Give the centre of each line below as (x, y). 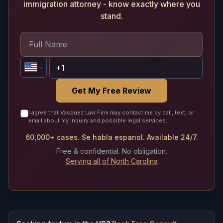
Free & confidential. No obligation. (111, 151)
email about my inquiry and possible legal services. (98, 120)
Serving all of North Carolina (111, 161)
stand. (111, 16)
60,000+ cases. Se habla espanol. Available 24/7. (111, 137)
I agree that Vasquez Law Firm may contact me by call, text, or (111, 112)
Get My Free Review (111, 90)
